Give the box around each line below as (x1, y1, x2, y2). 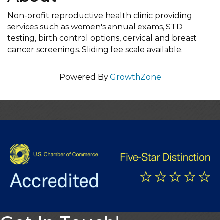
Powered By (59, 72, 110, 82)
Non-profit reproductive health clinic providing (7, 11, 192, 20)
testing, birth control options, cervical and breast (7, 33, 197, 43)
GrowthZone (110, 72, 161, 82)
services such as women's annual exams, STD (7, 22, 183, 31)
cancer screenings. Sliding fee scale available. (7, 45, 183, 54)
